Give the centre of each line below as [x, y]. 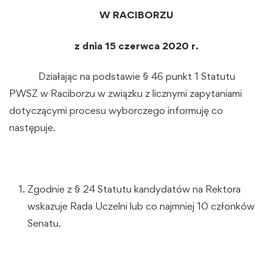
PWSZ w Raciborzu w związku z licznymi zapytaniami [126, 94]
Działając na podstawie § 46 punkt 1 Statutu [122, 76]
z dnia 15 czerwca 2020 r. [136, 45]
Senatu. [44, 223]
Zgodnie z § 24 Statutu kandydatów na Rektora [134, 189]
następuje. [32, 128]
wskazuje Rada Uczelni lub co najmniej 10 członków [141, 206]
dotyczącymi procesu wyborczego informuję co [116, 111]
